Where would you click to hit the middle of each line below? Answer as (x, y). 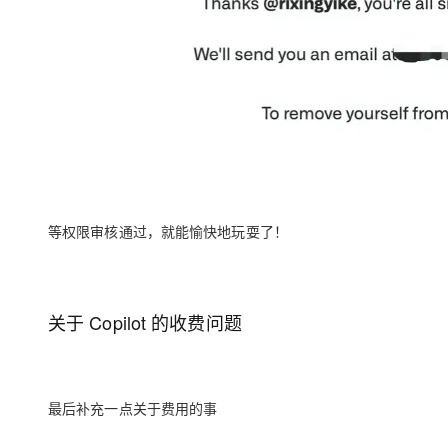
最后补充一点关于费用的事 (133, 408)
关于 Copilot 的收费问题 (145, 322)
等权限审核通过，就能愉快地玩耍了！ (168, 231)
